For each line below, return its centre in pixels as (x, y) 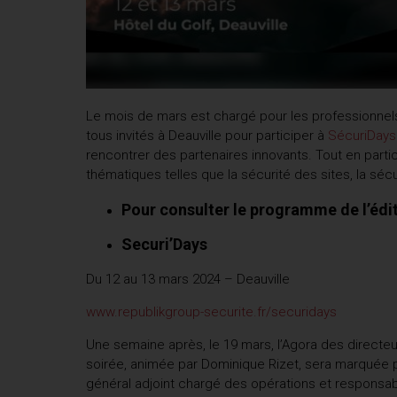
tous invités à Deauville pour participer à (207, 135)
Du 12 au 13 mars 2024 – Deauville (188, 279)
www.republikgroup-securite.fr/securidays (211, 311)
